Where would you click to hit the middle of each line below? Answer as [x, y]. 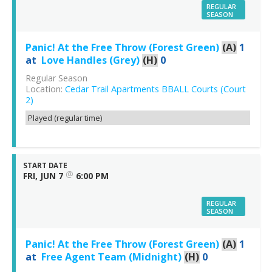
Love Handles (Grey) [90, 60]
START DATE [45, 166]
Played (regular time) [65, 118]
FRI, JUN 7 [43, 176]
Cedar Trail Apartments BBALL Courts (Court [155, 89]
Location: [45, 89]
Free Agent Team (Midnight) [111, 257]
